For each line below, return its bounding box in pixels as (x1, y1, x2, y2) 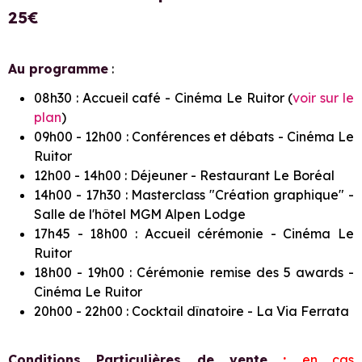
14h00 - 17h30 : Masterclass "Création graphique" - (34, 187, 354, 204)
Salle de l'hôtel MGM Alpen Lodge (34, 206, 246, 223)
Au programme (8, 61, 108, 78)
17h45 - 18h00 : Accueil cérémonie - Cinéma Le (34, 225, 354, 242)
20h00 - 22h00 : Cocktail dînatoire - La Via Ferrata (34, 303, 349, 320)
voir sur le (293, 90, 355, 107)
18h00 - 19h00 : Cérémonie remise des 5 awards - (34, 264, 354, 281)
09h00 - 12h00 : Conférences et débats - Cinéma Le (34, 128, 354, 145)
